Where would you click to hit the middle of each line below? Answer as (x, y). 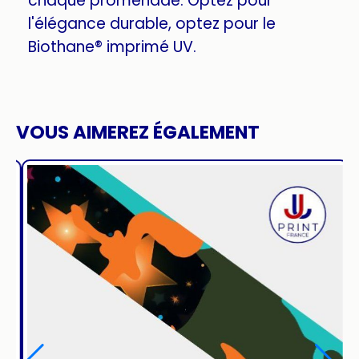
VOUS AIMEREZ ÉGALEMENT (138, 132)
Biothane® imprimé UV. (112, 47)
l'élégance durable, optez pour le (152, 24)
